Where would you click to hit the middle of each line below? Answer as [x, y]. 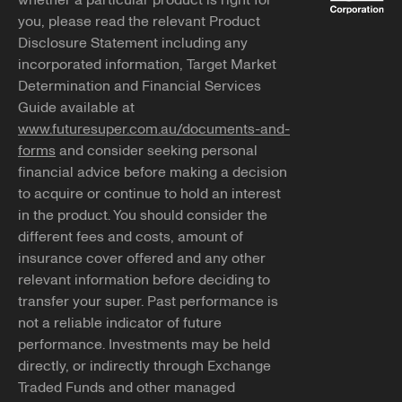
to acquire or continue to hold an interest [149, 194]
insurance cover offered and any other [142, 259]
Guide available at [76, 108]
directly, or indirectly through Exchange [144, 367]
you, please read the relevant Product [139, 22]
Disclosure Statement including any [133, 44]
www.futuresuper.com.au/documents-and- [154, 130]
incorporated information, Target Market [147, 65]
